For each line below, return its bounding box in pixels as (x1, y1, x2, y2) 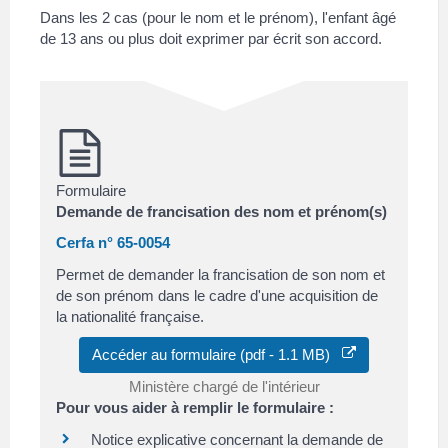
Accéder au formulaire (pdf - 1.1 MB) (92, 346, 342, 364)
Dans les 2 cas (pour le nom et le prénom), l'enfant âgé (40, 8, 396, 26)
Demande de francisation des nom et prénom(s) (56, 202, 387, 220)
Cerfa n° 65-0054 (56, 234, 170, 252)
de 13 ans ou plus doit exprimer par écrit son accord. (40, 29, 382, 47)
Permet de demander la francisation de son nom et (56, 265, 385, 283)
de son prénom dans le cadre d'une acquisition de (56, 286, 378, 304)
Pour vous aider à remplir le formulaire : (56, 399, 334, 417)
